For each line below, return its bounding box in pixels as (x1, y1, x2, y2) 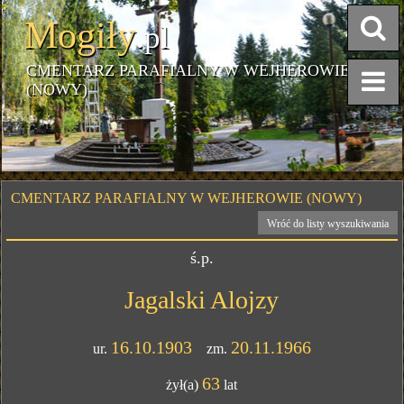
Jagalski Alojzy (124, 286, 280, 314)
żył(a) (166, 377, 203, 392)
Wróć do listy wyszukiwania (266, 217, 389, 230)
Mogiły (24, 14, 137, 56)
